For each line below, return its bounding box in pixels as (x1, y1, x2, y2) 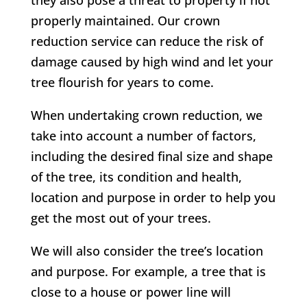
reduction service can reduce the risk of (30, 33, 263, 50)
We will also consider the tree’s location (30, 243, 263, 260)
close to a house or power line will (30, 284, 231, 301)
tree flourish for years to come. (30, 74, 214, 91)
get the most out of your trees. (30, 210, 211, 227)
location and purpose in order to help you (30, 189, 275, 206)
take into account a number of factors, (30, 127, 256, 145)
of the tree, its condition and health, (30, 169, 242, 186)
